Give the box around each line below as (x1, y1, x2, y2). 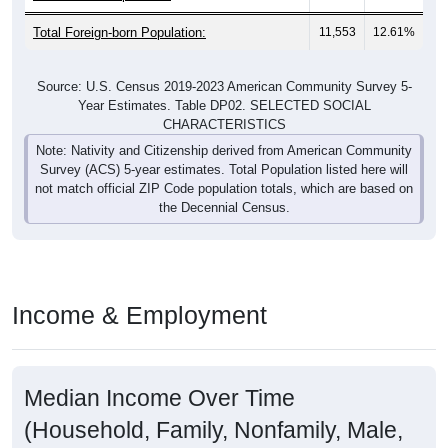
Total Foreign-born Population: (33, 25, 206, 41)
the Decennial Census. (158, 200, 290, 216)
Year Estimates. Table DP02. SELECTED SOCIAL (77, 98, 371, 114)
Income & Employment (12, 301, 267, 330)
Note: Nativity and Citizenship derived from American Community (36, 143, 412, 159)
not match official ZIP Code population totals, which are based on (35, 181, 413, 197)
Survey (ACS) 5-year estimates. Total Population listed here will (40, 162, 408, 178)
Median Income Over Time (24, 385, 295, 412)
